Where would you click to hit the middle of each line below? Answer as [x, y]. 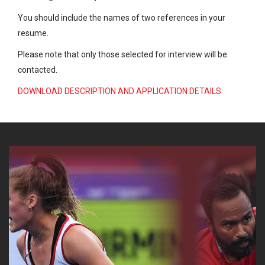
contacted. [38, 70]
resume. [33, 33]
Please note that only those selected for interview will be [122, 55]
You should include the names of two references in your [122, 18]
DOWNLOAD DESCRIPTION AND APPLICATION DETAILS [119, 91]
